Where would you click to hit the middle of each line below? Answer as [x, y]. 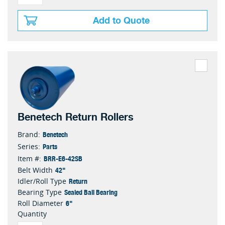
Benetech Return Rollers [76, 117]
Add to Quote [121, 21]
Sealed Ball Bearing [91, 192]
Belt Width [35, 170]
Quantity [32, 213]
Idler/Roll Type [42, 181]
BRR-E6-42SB [63, 158]
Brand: [29, 134]
